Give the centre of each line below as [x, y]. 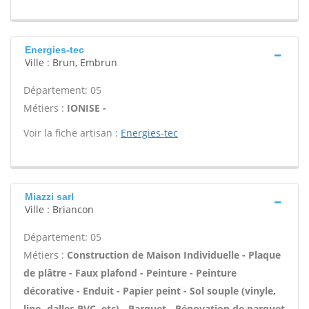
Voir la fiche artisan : [72, 133]
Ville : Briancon [59, 209]
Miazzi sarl [49, 197]
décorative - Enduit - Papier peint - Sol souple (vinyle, [150, 291]
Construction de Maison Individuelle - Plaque [174, 255]
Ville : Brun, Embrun [71, 62]
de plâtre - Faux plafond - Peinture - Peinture [130, 273]
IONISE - [87, 108]
